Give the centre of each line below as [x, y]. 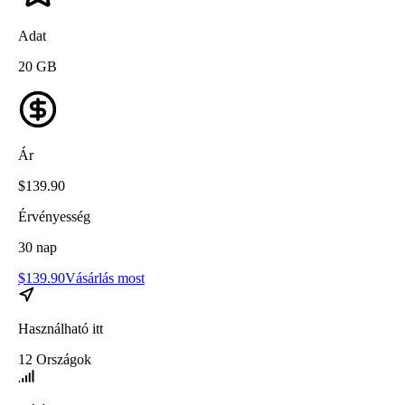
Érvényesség [54, 216]
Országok [64, 359]
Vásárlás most [105, 278]
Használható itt [61, 328]
